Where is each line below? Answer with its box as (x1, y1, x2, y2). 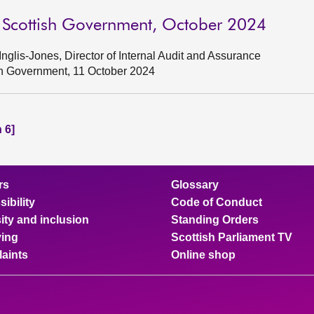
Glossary (171, 179, 219, 191)
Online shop (171, 249, 235, 261)
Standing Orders (171, 214, 259, 226)
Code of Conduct (171, 196, 262, 208)
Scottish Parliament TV (171, 231, 292, 243)
